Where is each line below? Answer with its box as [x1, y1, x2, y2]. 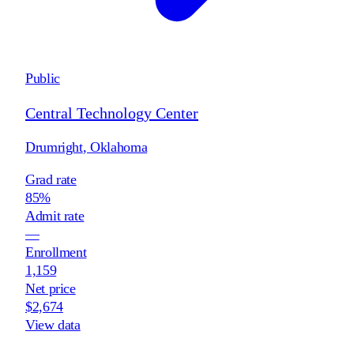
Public [25, 70, 60, 86]
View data [25, 316, 81, 333]
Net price [25, 280, 76, 296]
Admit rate [25, 207, 85, 224]
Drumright [25, 138, 83, 155]
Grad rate [25, 171, 77, 187]
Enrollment [25, 243, 87, 260]
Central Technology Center [25, 104, 198, 122]
